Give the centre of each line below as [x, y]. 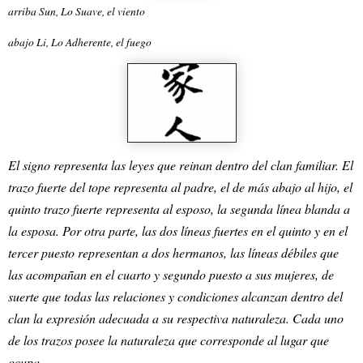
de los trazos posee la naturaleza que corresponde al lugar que [169, 340]
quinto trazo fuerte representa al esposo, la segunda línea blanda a [179, 208]
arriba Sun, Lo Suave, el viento [77, 11]
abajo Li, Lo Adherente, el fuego [80, 41]
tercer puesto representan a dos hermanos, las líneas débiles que [173, 252]
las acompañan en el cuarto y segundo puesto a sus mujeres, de [171, 274]
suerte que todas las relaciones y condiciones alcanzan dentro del [175, 296]
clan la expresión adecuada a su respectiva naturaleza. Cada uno [176, 318]
